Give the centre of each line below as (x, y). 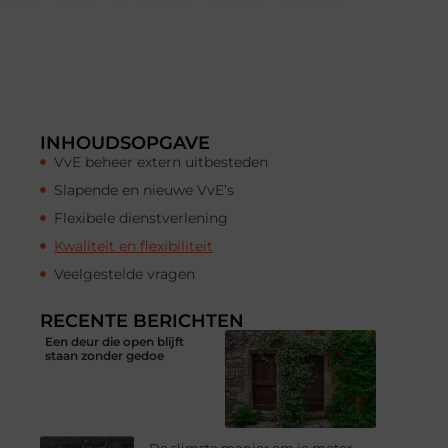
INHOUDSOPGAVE (125, 142)
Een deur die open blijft (114, 341)
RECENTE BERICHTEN (142, 320)
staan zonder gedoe (104, 355)
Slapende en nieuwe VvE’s (144, 189)
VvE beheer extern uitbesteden (161, 161)
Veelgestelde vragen (124, 273)
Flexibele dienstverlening (141, 217)
